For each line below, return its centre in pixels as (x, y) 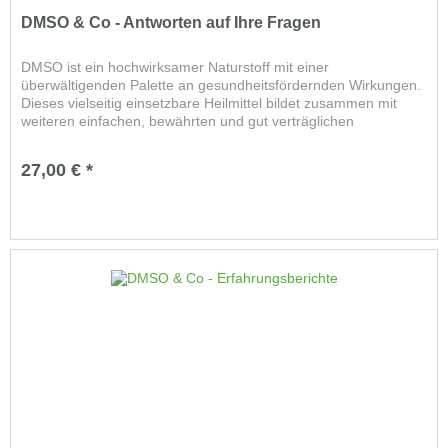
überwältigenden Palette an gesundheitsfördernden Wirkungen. (221, 84)
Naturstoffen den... (80, 138)
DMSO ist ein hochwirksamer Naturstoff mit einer (175, 66)
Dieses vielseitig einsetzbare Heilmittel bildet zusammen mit (209, 102)
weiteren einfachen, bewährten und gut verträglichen (188, 120)
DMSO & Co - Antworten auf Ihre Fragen (171, 22)
